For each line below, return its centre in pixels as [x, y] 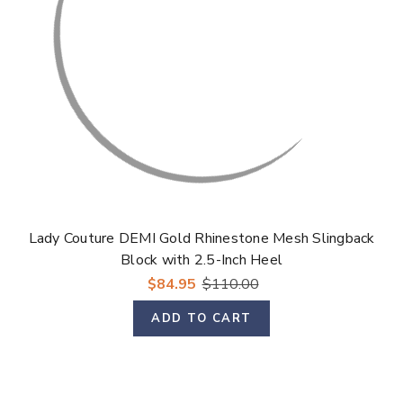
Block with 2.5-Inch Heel [201, 260]
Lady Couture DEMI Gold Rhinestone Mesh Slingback [201, 238]
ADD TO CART [201, 318]
